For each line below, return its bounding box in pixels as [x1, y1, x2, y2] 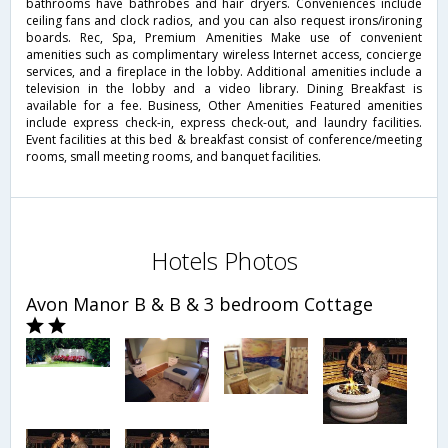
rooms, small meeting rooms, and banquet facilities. [26, 147, 321, 165]
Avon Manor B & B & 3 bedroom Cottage [26, 292, 373, 317]
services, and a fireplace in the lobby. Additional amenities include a [26, 62, 422, 80]
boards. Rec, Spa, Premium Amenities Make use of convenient [26, 28, 422, 46]
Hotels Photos [150, 244, 298, 278]
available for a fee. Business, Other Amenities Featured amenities [26, 96, 422, 114]
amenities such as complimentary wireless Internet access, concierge [26, 45, 422, 63]
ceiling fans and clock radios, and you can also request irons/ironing [26, 11, 422, 29]
